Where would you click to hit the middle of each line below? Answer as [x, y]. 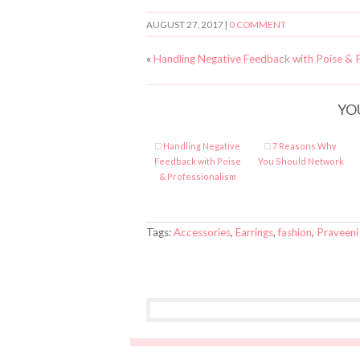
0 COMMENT [258, 25]
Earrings [254, 232]
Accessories [202, 232]
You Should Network [301, 161]
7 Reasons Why [305, 146]
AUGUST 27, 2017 [185, 25]
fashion [295, 232]
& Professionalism [198, 176]
